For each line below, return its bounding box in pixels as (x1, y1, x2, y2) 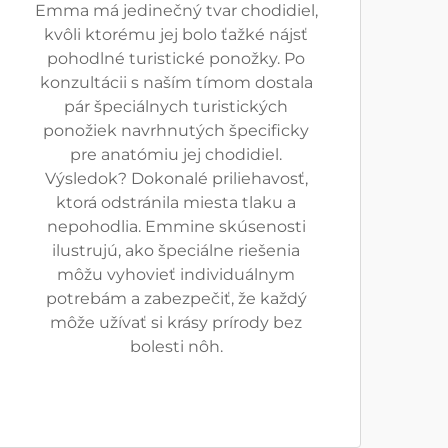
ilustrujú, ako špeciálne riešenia (52, 241, 300, 260)
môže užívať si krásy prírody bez (50, 313, 302, 332)
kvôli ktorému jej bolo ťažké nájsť (44, 25, 308, 44)
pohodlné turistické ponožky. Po (47, 49, 305, 68)
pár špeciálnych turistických (64, 97, 288, 116)
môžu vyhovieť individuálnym (57, 265, 295, 284)
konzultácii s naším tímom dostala (39, 73, 313, 92)
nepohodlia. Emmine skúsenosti (46, 217, 306, 236)
